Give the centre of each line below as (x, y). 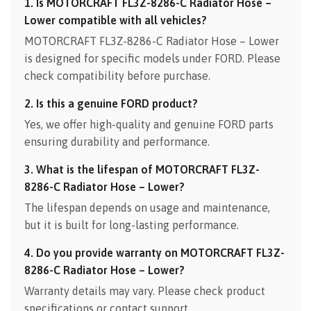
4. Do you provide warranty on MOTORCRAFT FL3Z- (154, 252)
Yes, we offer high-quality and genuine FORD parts (149, 124)
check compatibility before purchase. (117, 75)
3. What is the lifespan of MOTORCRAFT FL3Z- (142, 169)
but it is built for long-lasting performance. (132, 225)
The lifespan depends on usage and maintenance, (147, 207)
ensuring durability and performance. (117, 141)
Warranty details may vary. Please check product (145, 291)
